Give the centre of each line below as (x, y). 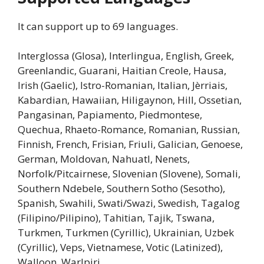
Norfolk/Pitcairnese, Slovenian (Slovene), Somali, (129, 174)
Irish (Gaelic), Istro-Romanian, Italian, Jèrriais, (123, 85)
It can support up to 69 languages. (98, 26)
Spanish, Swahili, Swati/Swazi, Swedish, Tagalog (129, 203)
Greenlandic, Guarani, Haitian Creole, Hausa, (122, 71)
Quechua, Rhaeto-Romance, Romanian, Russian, (129, 130)
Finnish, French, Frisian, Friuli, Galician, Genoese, (130, 144)
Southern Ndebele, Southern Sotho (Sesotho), (121, 189)
